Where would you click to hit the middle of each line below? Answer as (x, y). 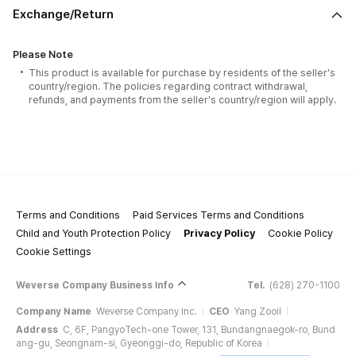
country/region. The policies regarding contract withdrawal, (168, 86)
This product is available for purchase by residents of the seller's (182, 73)
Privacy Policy (219, 233)
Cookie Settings (54, 251)
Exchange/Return (63, 14)
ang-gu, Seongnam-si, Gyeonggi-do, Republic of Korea (139, 343)
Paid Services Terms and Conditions (219, 215)
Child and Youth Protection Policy (93, 233)
